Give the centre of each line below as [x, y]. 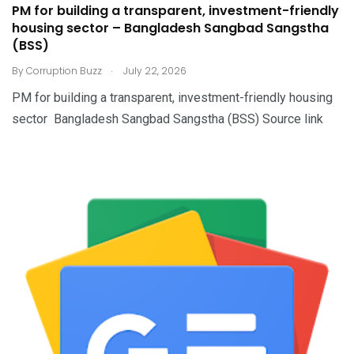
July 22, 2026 [154, 70]
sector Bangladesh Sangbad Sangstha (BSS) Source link [168, 119]
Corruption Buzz [64, 70]
